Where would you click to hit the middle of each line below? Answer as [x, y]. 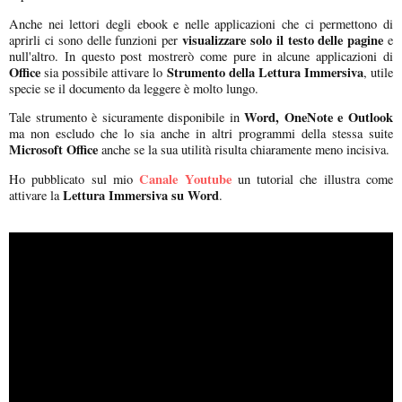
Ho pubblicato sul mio [71, 179]
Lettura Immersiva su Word [141, 195]
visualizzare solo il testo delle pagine [283, 39]
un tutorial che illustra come [312, 179]
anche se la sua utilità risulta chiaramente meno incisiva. [244, 150]
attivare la [36, 195]
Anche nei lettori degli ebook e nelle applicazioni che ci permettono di [201, 23]
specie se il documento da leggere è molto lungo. [134, 88]
